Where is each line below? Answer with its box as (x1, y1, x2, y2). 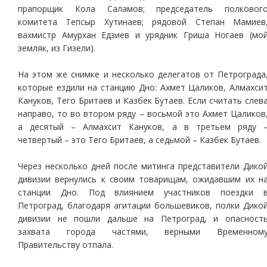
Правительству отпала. (18, 239, 113, 250)
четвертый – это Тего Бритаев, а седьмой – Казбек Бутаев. (18, 134, 261, 145)
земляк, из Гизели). (18, 42, 95, 54)
